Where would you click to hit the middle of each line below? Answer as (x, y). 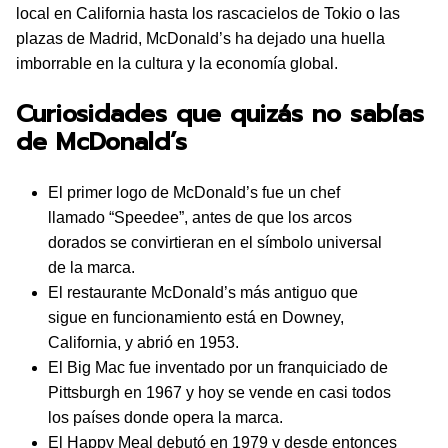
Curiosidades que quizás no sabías (220, 114)
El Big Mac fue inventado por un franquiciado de (218, 367)
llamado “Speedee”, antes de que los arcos (200, 217)
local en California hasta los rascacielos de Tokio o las (208, 13)
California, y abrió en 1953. (143, 342)
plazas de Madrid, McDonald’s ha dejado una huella (200, 38)
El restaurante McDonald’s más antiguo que (203, 292)
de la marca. (91, 267)
